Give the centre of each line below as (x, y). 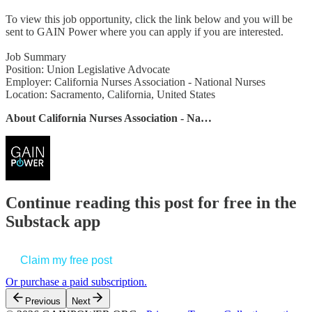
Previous (43, 302)
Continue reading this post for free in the (151, 203)
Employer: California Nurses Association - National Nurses (135, 81)
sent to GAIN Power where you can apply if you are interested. (145, 31)
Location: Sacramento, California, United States (110, 94)
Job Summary (36, 56)
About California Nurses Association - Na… (109, 118)
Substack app (53, 222)
